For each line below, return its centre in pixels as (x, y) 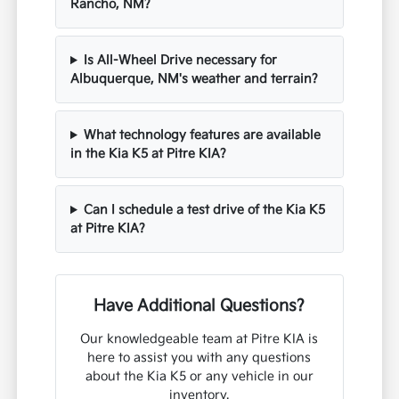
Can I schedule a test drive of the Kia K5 (204, 210)
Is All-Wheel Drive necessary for (180, 61)
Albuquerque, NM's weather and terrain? (195, 79)
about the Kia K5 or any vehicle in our (199, 377)
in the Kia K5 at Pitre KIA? (149, 154)
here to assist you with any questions (199, 358)
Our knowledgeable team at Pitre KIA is (199, 339)
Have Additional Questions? (199, 306)
